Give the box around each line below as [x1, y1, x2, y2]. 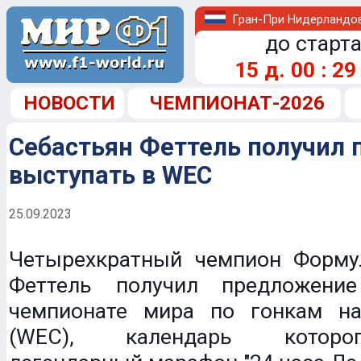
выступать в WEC [9, 161, 212, 189]
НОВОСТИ [23, 92, 115, 114]
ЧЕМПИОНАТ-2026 [148, 92, 325, 114]
